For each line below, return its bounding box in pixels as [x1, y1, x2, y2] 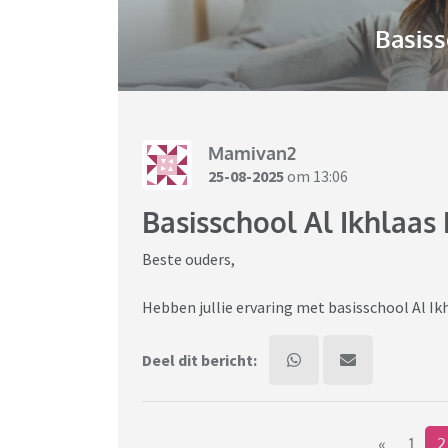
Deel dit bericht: [142, 350, 257, 371]
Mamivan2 [208, 141, 296, 164]
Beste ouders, [142, 249, 235, 270]
